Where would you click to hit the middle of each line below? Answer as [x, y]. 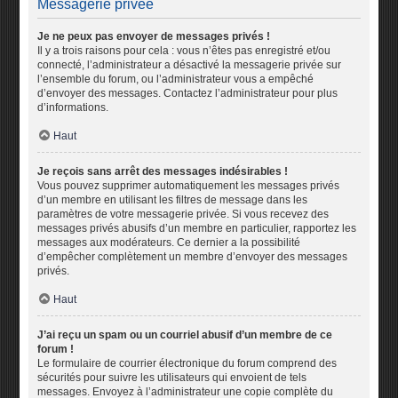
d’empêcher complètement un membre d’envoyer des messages [193, 257]
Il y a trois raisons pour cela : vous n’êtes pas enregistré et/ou [184, 51]
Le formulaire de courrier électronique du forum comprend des [187, 363]
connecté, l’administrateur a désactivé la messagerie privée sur [190, 65]
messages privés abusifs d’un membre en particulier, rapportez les [197, 228]
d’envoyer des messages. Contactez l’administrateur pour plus [188, 93]
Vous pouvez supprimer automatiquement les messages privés [189, 186]
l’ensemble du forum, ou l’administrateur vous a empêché [176, 79]
